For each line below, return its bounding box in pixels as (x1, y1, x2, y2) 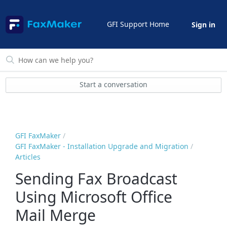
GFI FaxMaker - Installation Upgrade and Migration (15, 141, 189, 152)
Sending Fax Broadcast (15, 168, 178, 189)
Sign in (191, 20, 215, 30)
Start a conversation (80, 80, 147, 90)
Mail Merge (15, 204, 96, 225)
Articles (15, 152, 41, 162)
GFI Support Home (106, 19, 169, 29)
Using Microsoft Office (15, 186, 173, 207)
